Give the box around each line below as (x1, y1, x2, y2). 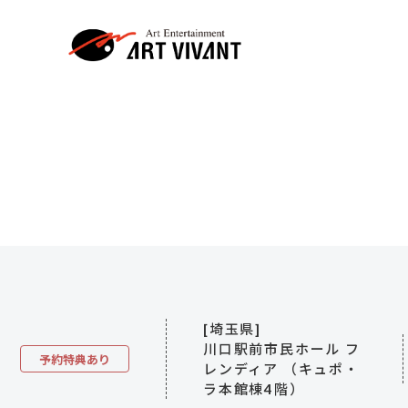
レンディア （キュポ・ (203, 361, 360, 377)
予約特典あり (39, 352, 110, 367)
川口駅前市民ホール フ (203, 341, 361, 357)
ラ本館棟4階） (203, 381, 305, 397)
